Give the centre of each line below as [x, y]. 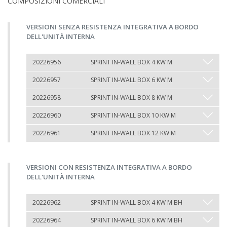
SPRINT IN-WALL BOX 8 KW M [131, 98]
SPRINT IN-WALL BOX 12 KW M [133, 133]
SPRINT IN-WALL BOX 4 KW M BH [137, 202]
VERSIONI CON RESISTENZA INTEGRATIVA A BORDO [109, 167]
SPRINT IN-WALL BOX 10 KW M [133, 115]
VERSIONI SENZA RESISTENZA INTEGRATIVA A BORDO [112, 27]
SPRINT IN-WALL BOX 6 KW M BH [137, 220]
